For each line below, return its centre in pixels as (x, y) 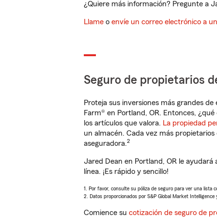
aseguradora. (105, 143)
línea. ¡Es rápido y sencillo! (126, 171)
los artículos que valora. (123, 123)
